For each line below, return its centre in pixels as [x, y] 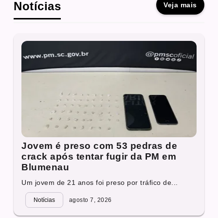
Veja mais [180, 5]
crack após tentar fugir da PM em [99, 157]
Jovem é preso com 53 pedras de [100, 146]
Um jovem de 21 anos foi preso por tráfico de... [100, 183]
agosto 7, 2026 [90, 200]
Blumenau [45, 167]
